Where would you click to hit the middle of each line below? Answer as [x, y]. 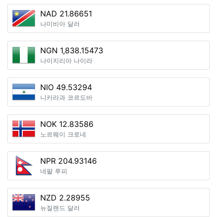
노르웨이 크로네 [63, 134]
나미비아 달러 [60, 24]
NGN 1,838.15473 [72, 50]
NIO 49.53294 [66, 87]
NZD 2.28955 [65, 198]
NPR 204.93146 [69, 161]
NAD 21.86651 [66, 14]
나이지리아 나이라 [66, 61]
